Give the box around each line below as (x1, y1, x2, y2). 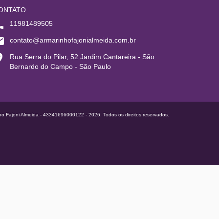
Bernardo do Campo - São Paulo (10, 63, 111, 70)
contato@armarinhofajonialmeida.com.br (10, 36, 136, 44)
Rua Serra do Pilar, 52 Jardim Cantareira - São (10, 53, 154, 61)
